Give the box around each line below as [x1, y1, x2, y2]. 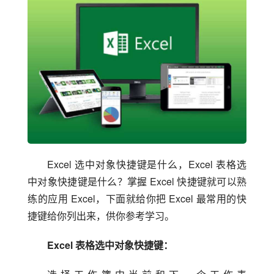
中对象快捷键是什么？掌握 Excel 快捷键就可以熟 [28, 174, 246, 188]
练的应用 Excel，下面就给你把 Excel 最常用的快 [28, 191, 246, 206]
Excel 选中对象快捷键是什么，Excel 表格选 [47, 157, 246, 171]
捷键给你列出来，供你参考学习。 [28, 208, 174, 223]
